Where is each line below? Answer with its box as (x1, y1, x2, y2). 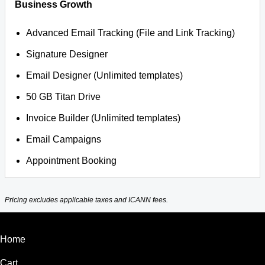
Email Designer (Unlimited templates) (26, 70, 183, 80)
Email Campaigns (26, 134, 102, 144)
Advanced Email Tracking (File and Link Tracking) (26, 28, 235, 38)
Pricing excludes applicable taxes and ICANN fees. (5, 196, 168, 205)
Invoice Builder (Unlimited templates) (26, 113, 181, 123)
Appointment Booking (26, 156, 117, 166)
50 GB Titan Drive (26, 92, 101, 102)
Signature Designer (26, 49, 108, 59)
